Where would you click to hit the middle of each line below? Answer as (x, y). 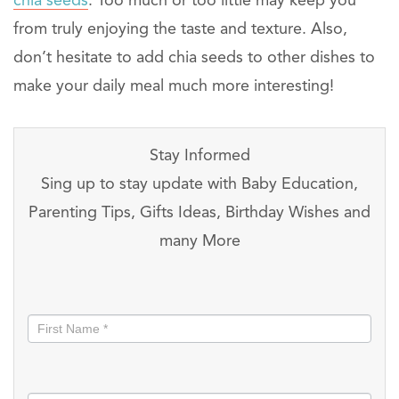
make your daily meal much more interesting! (174, 87)
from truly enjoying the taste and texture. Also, (180, 30)
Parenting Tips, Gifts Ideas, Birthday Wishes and (199, 213)
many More (199, 242)
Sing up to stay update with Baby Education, (199, 185)
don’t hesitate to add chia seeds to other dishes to (194, 58)
